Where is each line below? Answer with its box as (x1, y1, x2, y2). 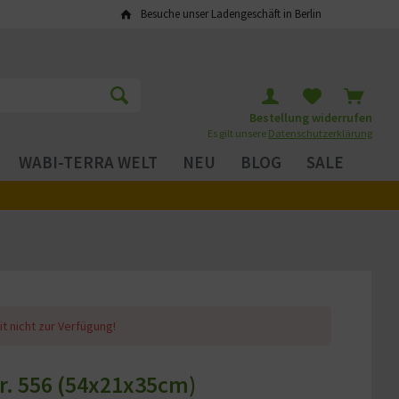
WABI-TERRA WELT (18, 151, 158, 173)
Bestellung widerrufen (249, 110, 372, 126)
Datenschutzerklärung (268, 126, 372, 140)
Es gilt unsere (208, 126, 268, 140)
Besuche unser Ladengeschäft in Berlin (140, 5, 322, 21)
